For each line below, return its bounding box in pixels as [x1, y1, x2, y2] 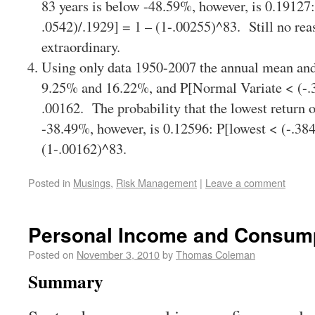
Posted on [28, 247, 74, 262]
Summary [28, 268, 103, 295]
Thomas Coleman [176, 247, 255, 262]
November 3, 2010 [77, 247, 160, 262]
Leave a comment [205, 175, 285, 191]
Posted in [28, 175, 70, 191]
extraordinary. [41, 37, 121, 57]
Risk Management [116, 175, 197, 191]
